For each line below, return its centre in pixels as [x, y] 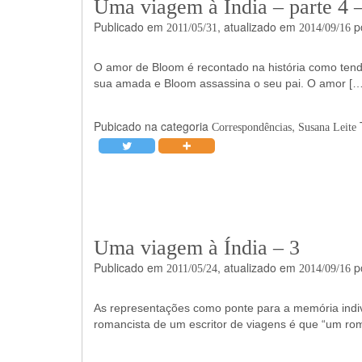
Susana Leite [327, 127]
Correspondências [251, 127]
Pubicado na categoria [152, 126]
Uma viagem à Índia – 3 [196, 247]
